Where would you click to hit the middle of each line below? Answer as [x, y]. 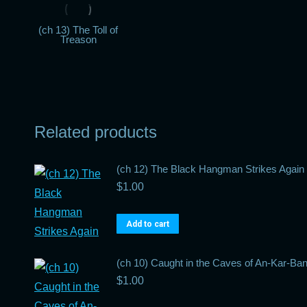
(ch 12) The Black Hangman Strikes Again [210, 169]
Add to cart [148, 224]
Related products [96, 132]
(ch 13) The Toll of [78, 30]
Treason [78, 39]
